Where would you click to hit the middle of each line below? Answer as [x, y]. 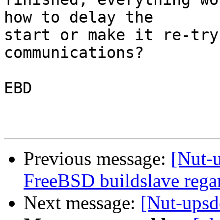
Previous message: [97, 159]
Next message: [82, 203]
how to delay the [83, 17]
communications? [74, 53]
